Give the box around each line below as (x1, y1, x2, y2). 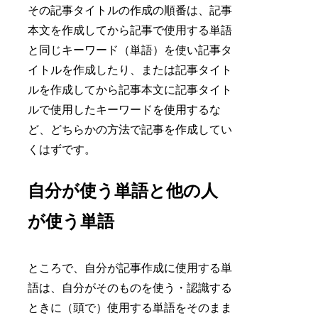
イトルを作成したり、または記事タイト (28, 64, 233, 77)
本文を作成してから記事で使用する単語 (28, 24, 233, 37)
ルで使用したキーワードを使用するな (28, 104, 221, 116)
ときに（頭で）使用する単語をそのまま (28, 301, 233, 314)
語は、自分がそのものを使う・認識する (28, 281, 233, 294)
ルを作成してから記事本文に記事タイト (28, 84, 233, 97)
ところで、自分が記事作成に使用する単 (28, 261, 233, 274)
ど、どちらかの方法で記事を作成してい (28, 124, 233, 136)
